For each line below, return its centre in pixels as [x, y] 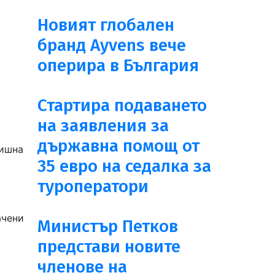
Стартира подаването [122, 105]
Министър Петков [108, 226]
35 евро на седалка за [124, 166]
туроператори [93, 186]
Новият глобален [106, 25]
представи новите [109, 246]
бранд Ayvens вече [112, 45]
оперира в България [118, 65]
